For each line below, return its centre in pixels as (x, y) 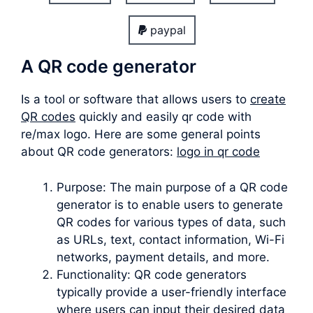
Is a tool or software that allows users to (136, 100)
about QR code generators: (99, 152)
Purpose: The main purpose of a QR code (172, 187)
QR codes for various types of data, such (171, 222)
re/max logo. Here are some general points (141, 134)
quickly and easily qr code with (163, 117)
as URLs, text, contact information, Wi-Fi (170, 239)
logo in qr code (218, 152)
